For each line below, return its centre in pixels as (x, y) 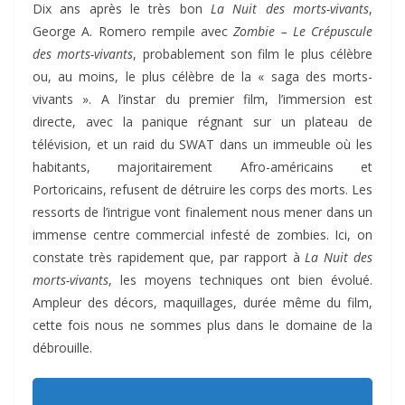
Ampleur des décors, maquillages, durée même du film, (202, 303)
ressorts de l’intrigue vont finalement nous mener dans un (202, 212)
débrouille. (62, 348)
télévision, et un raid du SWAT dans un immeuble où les (202, 145)
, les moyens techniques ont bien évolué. (240, 280)
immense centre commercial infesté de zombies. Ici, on (202, 235)
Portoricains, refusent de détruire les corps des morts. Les (202, 190)
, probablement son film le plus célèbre (253, 54)
